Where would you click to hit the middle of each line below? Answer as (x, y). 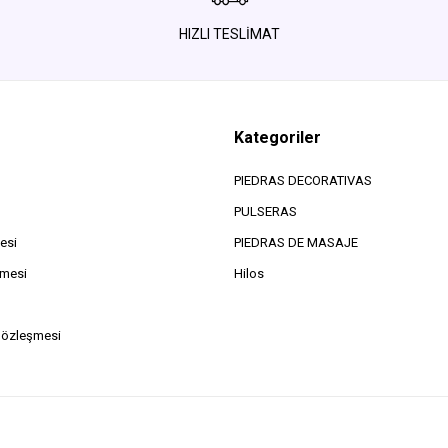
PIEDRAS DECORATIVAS (302, 181)
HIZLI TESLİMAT (230, 34)
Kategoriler (277, 138)
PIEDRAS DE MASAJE (295, 243)
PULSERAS (265, 212)
